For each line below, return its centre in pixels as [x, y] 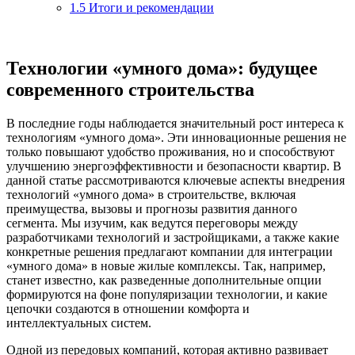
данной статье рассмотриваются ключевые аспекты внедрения [176, 180]
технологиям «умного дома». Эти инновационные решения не [176, 137]
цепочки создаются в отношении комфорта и [128, 308]
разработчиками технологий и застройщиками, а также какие [173, 237]
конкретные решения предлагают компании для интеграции [170, 251]
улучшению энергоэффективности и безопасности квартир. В [174, 166]
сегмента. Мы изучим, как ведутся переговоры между [152, 223]
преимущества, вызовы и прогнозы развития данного [152, 208]
